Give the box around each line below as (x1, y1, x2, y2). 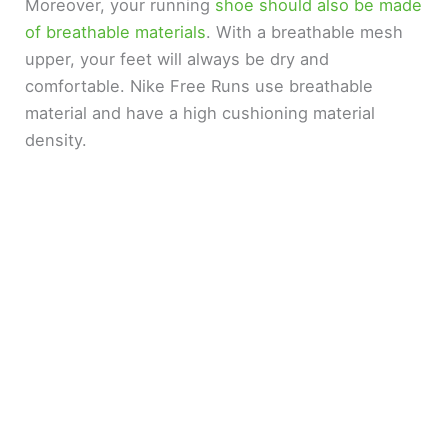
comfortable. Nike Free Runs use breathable (25, 75, 374, 96)
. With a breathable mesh (206, 21, 404, 42)
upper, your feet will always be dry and (25, 48, 330, 69)
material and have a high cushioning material (25, 102, 376, 123)
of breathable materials (25, 21, 207, 42)
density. (25, 129, 93, 150)
